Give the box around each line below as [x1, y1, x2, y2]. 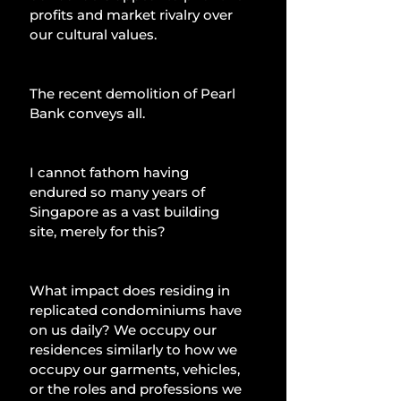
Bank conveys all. [30, 104, 145, 122]
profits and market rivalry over [30, 5, 236, 23]
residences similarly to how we [30, 340, 241, 358]
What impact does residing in [30, 281, 234, 299]
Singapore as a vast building [30, 202, 223, 220]
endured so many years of [30, 183, 209, 200]
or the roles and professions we [30, 380, 245, 397]
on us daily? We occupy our [30, 320, 220, 338]
